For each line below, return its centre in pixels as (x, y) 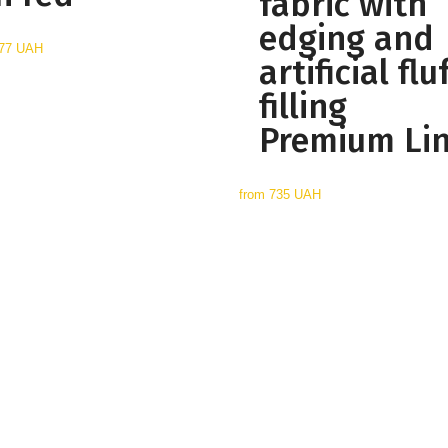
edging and (346, 38)
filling (302, 106)
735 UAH (294, 194)
